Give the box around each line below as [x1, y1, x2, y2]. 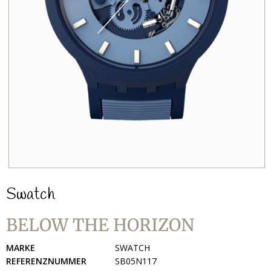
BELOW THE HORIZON [6, 214, 194, 236]
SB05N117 [115, 255, 157, 267]
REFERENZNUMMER [6, 255, 87, 267]
